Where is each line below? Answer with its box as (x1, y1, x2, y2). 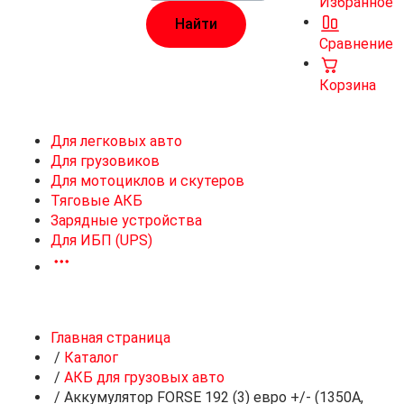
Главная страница (50, 329, 170, 346)
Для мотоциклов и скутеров (50, 172, 244, 189)
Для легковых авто (50, 133, 182, 150)
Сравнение (319, 35, 393, 52)
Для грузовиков (50, 152, 160, 170)
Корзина (319, 77, 376, 94)
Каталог (64, 349, 118, 366)
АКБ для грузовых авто (64, 369, 225, 386)
